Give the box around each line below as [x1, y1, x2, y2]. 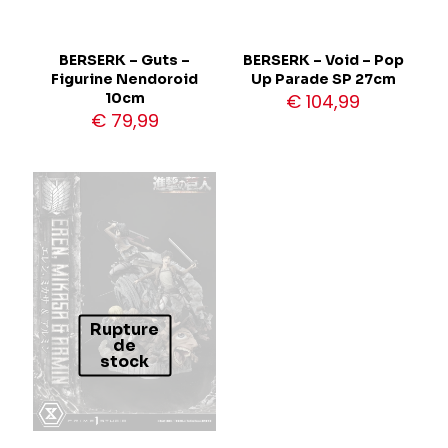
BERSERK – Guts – [59, 50, 191, 69]
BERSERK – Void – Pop [242, 50, 404, 69]
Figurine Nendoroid [51, 69, 199, 88]
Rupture [90, 318, 160, 339]
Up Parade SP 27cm [250, 69, 396, 88]
